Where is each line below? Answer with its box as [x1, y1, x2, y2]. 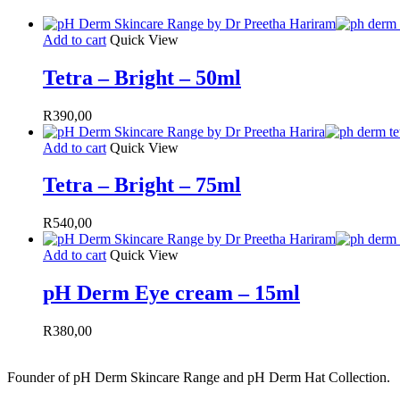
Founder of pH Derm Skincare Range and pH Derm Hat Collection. [7, 370, 390, 386]
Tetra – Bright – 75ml [43, 173, 241, 197]
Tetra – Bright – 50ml [43, 65, 241, 89]
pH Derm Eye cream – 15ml [43, 281, 300, 305]
